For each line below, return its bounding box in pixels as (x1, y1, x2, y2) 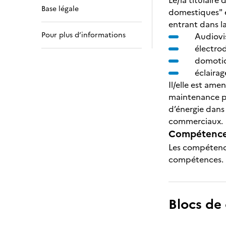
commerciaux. (168, 115, 223, 127)
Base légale (41, 4, 79, 14)
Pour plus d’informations (41, 30, 126, 40)
